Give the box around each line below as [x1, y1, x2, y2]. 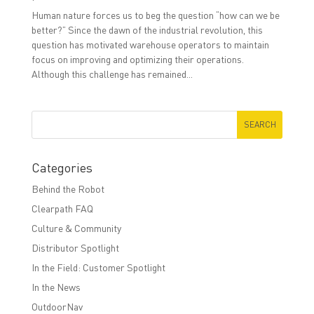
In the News [31, 280, 81, 293]
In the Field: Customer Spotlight [31, 260, 165, 273]
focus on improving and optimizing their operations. [31, 52, 244, 65]
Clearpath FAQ [31, 201, 93, 214]
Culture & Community [31, 221, 121, 234]
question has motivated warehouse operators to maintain [31, 37, 269, 50]
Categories [31, 158, 93, 175]
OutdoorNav [31, 299, 83, 313]
